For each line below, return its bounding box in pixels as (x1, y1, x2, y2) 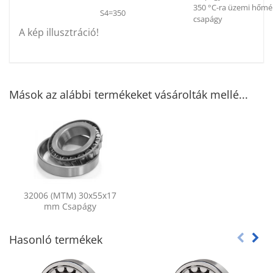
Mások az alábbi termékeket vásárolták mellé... (9, 87, 248, 102)
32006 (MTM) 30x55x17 (23, 190, 116, 202)
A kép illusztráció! (19, 26, 99, 40)
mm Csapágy (43, 200, 96, 213)
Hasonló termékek (9, 232, 102, 247)
